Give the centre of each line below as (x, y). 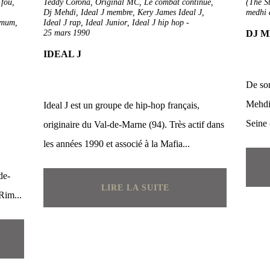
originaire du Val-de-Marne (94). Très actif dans (134, 124)
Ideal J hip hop (158, 23)
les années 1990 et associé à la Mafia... (117, 144)
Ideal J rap (62, 23)
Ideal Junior (106, 23)
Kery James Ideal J (170, 12)
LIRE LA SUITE (135, 188)
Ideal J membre (107, 12)
